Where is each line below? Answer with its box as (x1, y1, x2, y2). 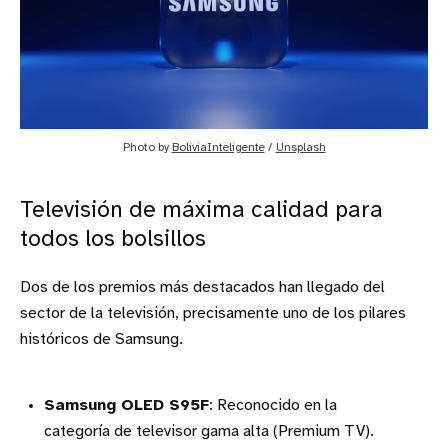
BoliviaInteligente (171, 140, 265, 154)
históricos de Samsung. (20, 330, 183, 348)
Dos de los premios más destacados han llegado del (20, 278, 385, 296)
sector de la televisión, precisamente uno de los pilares (20, 304, 406, 322)
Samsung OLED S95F (44, 396, 209, 414)
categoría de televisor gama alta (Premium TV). (44, 422, 374, 440)
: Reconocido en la (209, 396, 337, 414)
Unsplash (275, 140, 326, 154)
